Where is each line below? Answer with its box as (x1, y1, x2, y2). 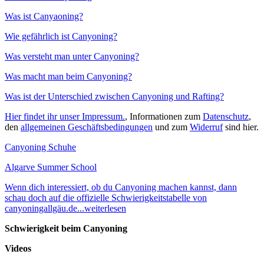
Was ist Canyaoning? (5, 11, 83, 21)
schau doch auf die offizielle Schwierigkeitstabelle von (5, 193, 207, 203)
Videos (5, 243, 31, 253)
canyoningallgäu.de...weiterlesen (5, 203, 126, 213)
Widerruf (190, 122, 223, 132)
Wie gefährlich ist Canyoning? (5, 31, 117, 41)
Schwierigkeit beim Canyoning (5, 223, 127, 233)
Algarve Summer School (5, 162, 97, 172)
